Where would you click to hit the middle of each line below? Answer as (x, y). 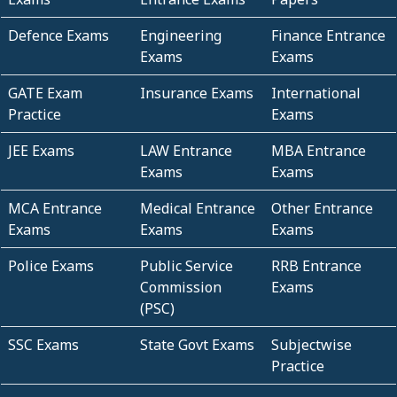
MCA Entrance (55, 208)
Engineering (180, 35)
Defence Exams (58, 35)
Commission (180, 287)
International (316, 93)
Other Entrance (323, 208)
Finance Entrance (329, 35)
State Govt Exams (197, 344)
